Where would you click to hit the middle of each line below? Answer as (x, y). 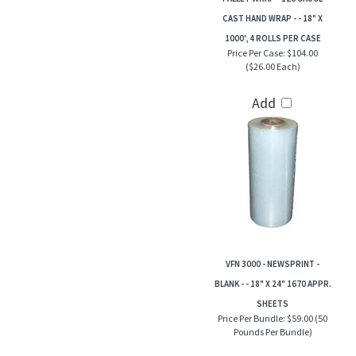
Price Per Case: (256, 52)
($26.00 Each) (273, 66)
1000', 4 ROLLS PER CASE (273, 37)
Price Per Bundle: (252, 317)
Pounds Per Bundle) (273, 331)
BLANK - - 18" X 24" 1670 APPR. (273, 283)
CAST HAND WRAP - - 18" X (273, 17)
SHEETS (273, 303)
